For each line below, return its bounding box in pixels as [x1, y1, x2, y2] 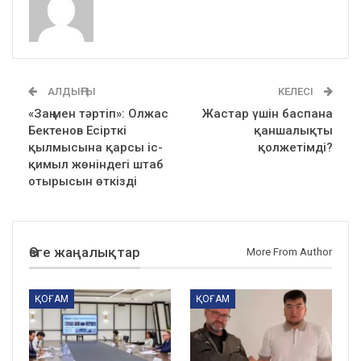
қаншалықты [254, 122, 333, 138]
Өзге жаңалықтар [29, 243, 140, 260]
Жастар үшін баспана [202, 106, 333, 121]
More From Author [247, 245, 332, 258]
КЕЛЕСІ [278, 85, 316, 98]
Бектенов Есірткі [28, 122, 127, 138]
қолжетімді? [258, 139, 333, 155]
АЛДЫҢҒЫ [45, 85, 96, 98]
